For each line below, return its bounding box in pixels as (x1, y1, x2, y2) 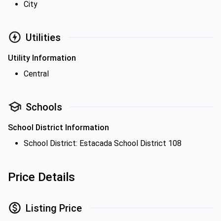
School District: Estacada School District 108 (24, 139, 182, 148)
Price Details (8, 170, 75, 184)
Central (24, 69, 49, 78)
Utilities (26, 31, 61, 43)
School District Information (8, 123, 109, 132)
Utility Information (8, 53, 76, 63)
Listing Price (26, 202, 82, 214)
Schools (26, 101, 62, 113)
